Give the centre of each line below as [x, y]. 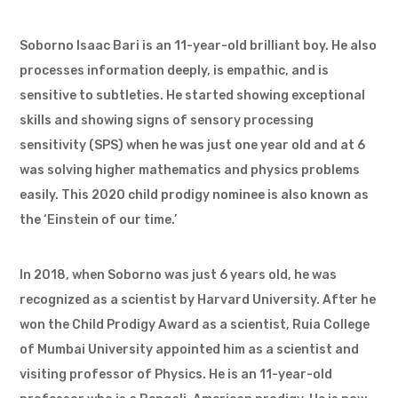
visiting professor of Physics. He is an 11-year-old [176, 375]
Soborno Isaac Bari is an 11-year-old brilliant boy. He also [199, 46]
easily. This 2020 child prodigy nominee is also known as [195, 195]
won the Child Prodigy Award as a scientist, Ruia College [195, 325]
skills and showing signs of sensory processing [167, 121]
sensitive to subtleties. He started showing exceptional [193, 96]
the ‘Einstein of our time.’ [99, 220]
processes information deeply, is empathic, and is [175, 71]
